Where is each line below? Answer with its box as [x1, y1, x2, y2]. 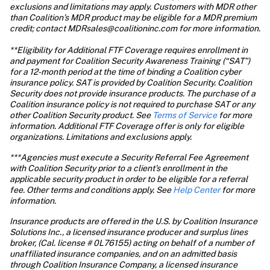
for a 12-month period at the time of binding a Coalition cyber [10, 67, 241, 77]
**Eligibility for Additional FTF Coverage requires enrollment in [10, 45, 248, 55]
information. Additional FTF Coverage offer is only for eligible [10, 121, 244, 131]
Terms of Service [152, 110, 217, 120]
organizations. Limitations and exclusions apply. [10, 132, 192, 142]
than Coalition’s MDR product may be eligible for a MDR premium [10, 13, 257, 22]
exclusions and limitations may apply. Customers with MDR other [10, 2, 256, 11]
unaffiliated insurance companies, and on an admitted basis [10, 249, 237, 259]
